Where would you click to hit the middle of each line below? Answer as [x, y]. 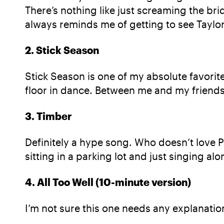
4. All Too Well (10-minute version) [108, 182]
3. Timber [48, 116]
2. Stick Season [62, 50]
